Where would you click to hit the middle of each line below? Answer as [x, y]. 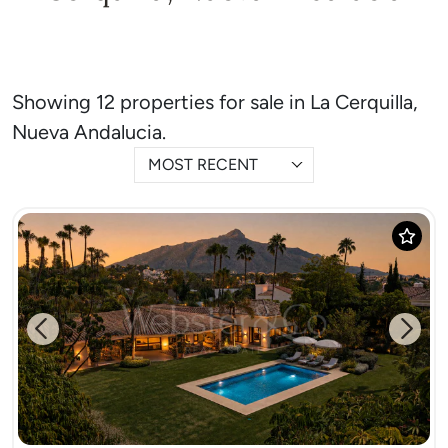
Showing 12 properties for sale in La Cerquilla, [215, 102]
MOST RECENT [203, 164]
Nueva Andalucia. [89, 132]
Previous [71, 339]
